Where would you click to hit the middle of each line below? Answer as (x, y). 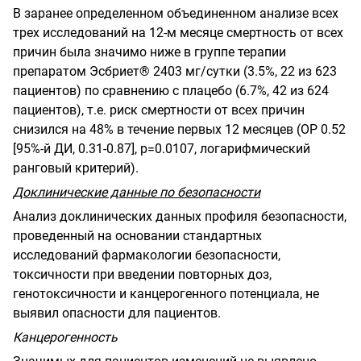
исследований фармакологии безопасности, (147, 255)
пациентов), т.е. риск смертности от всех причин (159, 110)
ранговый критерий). (76, 168)
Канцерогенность (65, 337)
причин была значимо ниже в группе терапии (149, 52)
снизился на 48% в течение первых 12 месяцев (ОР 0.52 (179, 129)
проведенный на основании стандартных (137, 235)
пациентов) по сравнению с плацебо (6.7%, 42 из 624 (171, 90)
